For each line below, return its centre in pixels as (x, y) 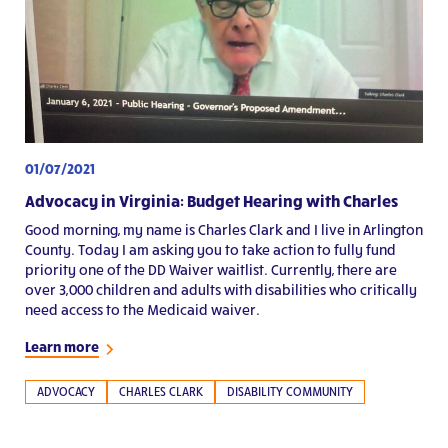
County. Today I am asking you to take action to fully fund (210, 250)
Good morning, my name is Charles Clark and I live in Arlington (224, 230)
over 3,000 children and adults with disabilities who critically (221, 290)
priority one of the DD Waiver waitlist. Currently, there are (211, 270)
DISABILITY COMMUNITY (290, 392)
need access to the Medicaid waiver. (142, 310)
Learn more (62, 347)
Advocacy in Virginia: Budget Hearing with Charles (211, 201)
